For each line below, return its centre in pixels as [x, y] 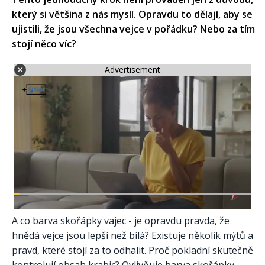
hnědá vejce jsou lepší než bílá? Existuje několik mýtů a [132, 235]
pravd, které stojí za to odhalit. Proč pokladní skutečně [132, 250]
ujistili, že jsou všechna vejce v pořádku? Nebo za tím [133, 29]
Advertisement [132, 70]
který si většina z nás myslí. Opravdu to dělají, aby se [132, 14]
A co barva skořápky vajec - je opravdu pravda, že [121, 220]
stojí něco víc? [44, 43]
